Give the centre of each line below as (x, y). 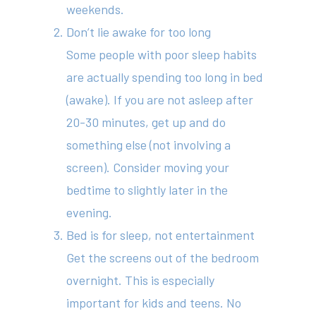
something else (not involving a (149, 145)
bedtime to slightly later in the (147, 190)
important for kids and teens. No (154, 303)
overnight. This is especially (141, 280)
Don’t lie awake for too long (139, 32)
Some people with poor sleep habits (162, 54)
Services (204, 107)
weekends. (96, 9)
